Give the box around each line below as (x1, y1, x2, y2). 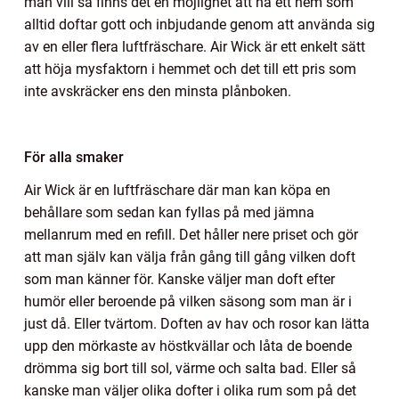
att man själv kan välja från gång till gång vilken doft (24, 248, 355, 265)
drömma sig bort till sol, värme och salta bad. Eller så (24, 359, 356, 377)
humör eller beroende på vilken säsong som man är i (24, 292, 352, 310)
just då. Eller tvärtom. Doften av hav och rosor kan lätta (24, 314, 370, 332)
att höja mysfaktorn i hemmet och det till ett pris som (24, 60, 356, 77)
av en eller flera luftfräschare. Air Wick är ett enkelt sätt (24, 37, 365, 55)
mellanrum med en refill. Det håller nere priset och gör (24, 225, 358, 243)
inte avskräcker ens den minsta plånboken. (24, 82, 291, 100)
